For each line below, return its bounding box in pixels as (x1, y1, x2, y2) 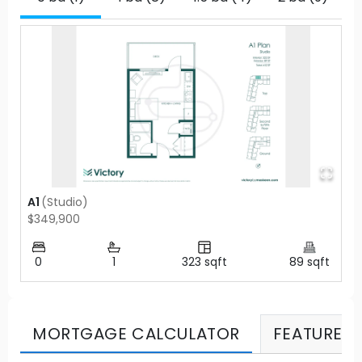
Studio (47, 193, 82, 210)
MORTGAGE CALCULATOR (32, 322, 240, 345)
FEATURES (272, 322, 353, 346)
